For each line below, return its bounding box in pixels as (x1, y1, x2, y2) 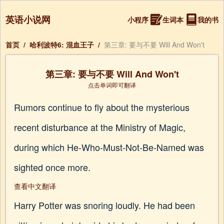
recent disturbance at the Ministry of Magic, (14, 120, 185, 133)
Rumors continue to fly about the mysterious (14, 100, 189, 113)
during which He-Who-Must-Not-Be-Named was (14, 140, 204, 153)
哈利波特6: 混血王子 (29, 39, 94, 49)
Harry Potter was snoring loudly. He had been (14, 198, 195, 211)
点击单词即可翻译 (88, 80, 136, 89)
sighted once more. (14, 160, 90, 173)
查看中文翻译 (14, 181, 56, 191)
